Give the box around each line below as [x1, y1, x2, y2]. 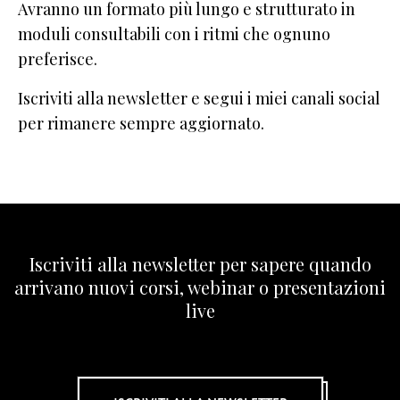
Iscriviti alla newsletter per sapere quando [29, 252, 371, 277]
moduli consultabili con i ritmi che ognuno [18, 23, 330, 46]
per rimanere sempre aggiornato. [18, 112, 264, 135]
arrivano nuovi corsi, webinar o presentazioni [14, 275, 386, 300]
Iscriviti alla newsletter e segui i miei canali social [18, 87, 380, 110]
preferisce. [18, 48, 97, 71]
